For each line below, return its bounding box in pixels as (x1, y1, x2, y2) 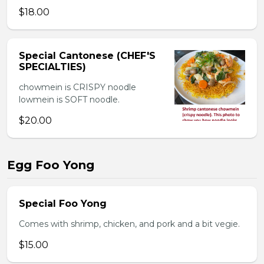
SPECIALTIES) (19, 61, 86, 72)
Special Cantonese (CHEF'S (19, 50, 156, 61)
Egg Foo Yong (7, 158, 94, 172)
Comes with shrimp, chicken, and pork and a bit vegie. (19, 219, 240, 229)
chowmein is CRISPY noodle (19, 82, 136, 93)
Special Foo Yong (19, 198, 107, 209)
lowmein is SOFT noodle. (19, 94, 120, 105)
